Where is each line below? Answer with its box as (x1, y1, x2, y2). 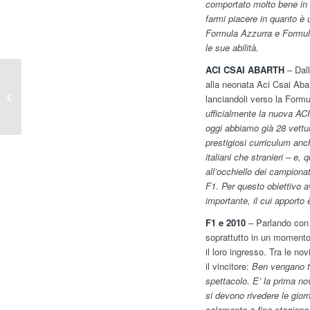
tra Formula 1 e (24, 89, 85, 103)
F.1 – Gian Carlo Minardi (24, 75, 121, 89)
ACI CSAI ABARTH (206, 63, 284, 77)
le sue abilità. (206, 41, 259, 55)
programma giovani (24, 104, 100, 118)
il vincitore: (206, 259, 252, 273)
